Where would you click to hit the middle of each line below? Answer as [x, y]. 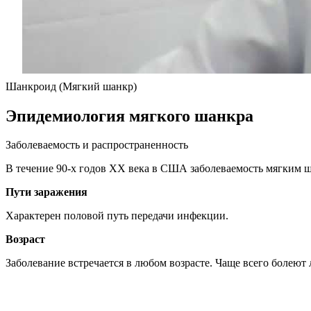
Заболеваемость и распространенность [97, 145]
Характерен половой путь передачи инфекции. [117, 216]
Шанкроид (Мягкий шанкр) [71, 86]
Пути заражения [47, 192]
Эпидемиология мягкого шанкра [129, 116]
